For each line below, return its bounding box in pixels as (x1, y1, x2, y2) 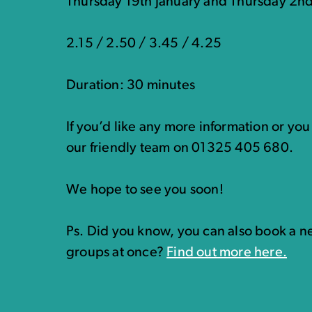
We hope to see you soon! (66, 183, 224, 197)
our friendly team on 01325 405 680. (66, 141, 294, 155)
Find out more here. (166, 246, 288, 260)
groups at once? (66, 246, 167, 260)
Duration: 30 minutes (66, 79, 195, 93)
